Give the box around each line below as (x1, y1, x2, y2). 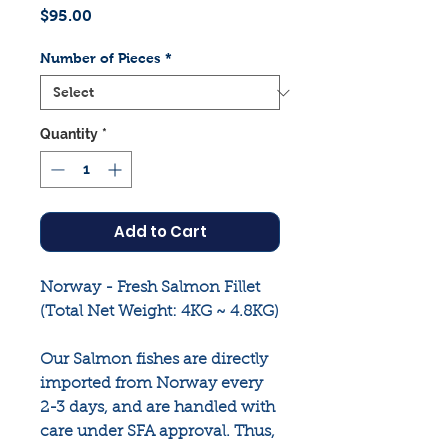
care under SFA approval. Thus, (40, 424, 275, 441)
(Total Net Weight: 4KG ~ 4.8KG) (40, 304, 279, 321)
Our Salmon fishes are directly (40, 352, 268, 369)
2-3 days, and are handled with (40, 400, 275, 417)
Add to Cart (113, 221, 207, 243)
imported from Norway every (40, 376, 263, 393)
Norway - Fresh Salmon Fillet (40, 280, 260, 297)
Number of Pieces (40, 50, 161, 67)
